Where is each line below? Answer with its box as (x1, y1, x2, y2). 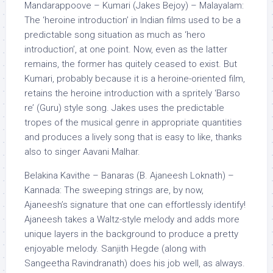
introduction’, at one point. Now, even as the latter (24, 44, 227, 55)
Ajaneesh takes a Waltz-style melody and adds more (24, 214, 239, 225)
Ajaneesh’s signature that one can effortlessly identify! (24, 199, 246, 210)
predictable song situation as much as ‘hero (24, 29, 205, 40)
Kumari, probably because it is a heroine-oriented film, (24, 73, 245, 84)
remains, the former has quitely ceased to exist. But (24, 58, 237, 69)
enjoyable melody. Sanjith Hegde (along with (24, 243, 206, 254)
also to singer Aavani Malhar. (24, 146, 140, 157)
